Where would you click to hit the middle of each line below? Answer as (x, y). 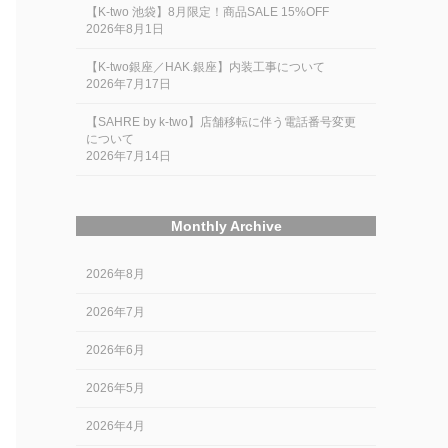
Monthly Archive (226, 226)
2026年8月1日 (125, 29)
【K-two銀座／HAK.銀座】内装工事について (205, 67)
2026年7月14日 (128, 156)
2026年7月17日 (128, 84)
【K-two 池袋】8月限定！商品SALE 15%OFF (207, 12)
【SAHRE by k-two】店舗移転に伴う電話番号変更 (221, 122)
